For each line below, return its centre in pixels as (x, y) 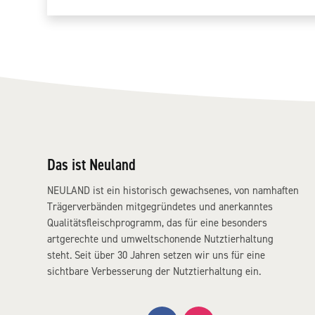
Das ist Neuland (92, 165)
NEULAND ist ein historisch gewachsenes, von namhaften (173, 191)
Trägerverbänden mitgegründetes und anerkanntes (160, 207)
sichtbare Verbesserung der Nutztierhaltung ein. (154, 272)
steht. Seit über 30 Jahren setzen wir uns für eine (156, 256)
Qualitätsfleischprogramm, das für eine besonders (157, 223)
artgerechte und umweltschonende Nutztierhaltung (161, 239)
